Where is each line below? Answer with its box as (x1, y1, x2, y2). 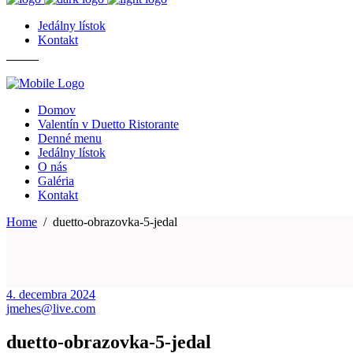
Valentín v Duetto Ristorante (38, 117, 179, 132)
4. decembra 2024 (6, 288, 95, 302)
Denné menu (38, 132, 102, 146)
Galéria (38, 174, 74, 188)
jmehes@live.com (6, 302, 95, 316)
